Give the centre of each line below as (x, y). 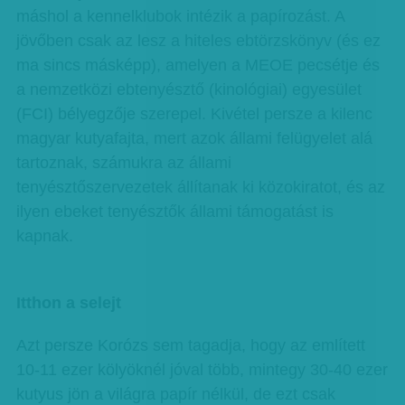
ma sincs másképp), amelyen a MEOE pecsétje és (198, 65)
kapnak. (44, 236)
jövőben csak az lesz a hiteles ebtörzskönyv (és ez (198, 41)
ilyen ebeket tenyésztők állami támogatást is (174, 212)
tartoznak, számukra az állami (123, 163)
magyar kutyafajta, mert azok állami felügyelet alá (194, 138)
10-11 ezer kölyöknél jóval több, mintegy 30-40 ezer (202, 370)
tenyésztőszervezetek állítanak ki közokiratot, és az (200, 187)
